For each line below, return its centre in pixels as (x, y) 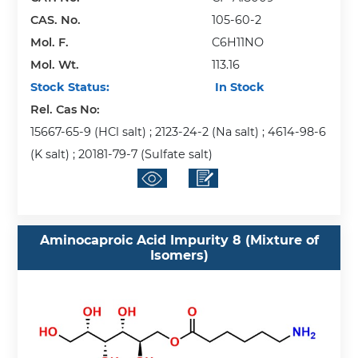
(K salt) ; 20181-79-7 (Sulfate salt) (122, 155)
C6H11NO (238, 43)
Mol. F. (50, 43)
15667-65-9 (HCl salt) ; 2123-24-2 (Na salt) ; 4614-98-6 (179, 132)
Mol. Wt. (55, 65)
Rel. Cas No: (67, 110)
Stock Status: (70, 88)
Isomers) (179, 255)
